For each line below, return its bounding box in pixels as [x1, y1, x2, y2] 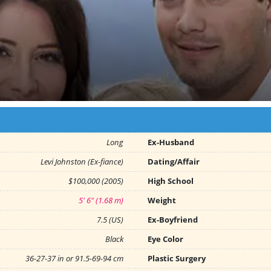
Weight [148, 195, 176, 206]
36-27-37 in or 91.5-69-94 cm [25, 253, 123, 264]
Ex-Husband [148, 137, 194, 148]
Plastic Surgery [148, 253, 206, 264]
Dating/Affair [148, 156, 200, 167]
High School [148, 175, 194, 186]
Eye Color [148, 233, 183, 244]
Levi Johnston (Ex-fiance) [41, 156, 123, 167]
